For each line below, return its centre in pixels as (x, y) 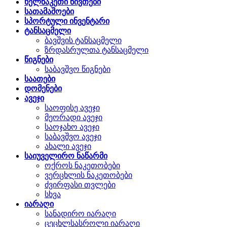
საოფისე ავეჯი (72, 107)
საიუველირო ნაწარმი (66, 156)
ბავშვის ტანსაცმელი (83, 40)
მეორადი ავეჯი (73, 117)
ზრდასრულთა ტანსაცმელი (97, 50)
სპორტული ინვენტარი (67, 21)
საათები (40, 79)
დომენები (43, 88)
